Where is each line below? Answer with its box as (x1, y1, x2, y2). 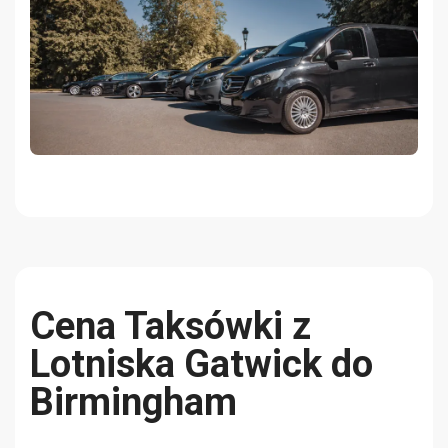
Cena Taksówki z (30, 304, 311, 349)
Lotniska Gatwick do (30, 342, 373, 387)
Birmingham (30, 380, 237, 425)
